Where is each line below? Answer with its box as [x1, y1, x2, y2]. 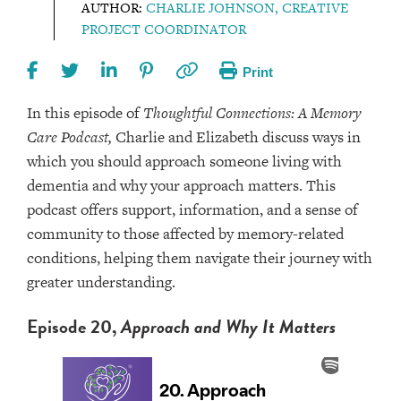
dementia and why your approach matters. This [27, 175, 336, 197]
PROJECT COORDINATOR [81, 20, 246, 39]
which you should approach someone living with [27, 150, 342, 173]
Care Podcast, [27, 126, 112, 149]
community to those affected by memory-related [27, 223, 344, 245]
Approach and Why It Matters [116, 312, 336, 342]
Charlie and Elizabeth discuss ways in [112, 126, 361, 149]
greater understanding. [27, 271, 175, 294]
